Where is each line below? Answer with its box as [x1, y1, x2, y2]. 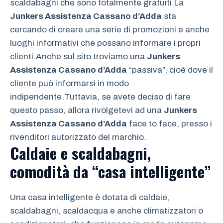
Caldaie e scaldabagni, [10, 141, 151, 165]
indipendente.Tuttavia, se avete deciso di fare [10, 92, 191, 102]
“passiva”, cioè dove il [127, 65, 213, 75]
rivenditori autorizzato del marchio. [10, 132, 146, 142]
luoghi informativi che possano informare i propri [10, 38, 201, 48]
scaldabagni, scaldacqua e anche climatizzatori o [10, 206, 203, 216]
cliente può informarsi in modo [10, 79, 129, 89]
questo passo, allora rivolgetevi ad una [10, 106, 164, 115]
